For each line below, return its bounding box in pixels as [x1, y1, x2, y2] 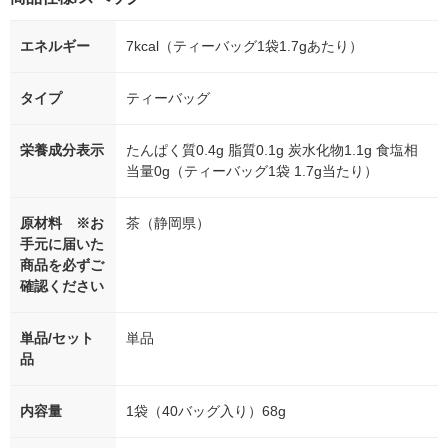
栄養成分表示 [20, 142, 104, 159]
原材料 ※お [20, 215, 104, 232]
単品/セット [20, 330, 94, 347]
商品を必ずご [20, 257, 104, 274]
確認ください [20, 278, 104, 295]
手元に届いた [20, 236, 104, 253]
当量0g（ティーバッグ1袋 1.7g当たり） [126, 163, 378, 180]
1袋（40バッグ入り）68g [126, 403, 286, 420]
